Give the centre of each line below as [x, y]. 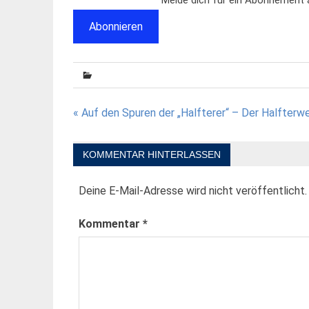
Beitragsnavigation [154, 117]
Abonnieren [116, 26]
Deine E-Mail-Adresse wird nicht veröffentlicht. [192, 190]
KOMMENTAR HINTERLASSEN [151, 154]
